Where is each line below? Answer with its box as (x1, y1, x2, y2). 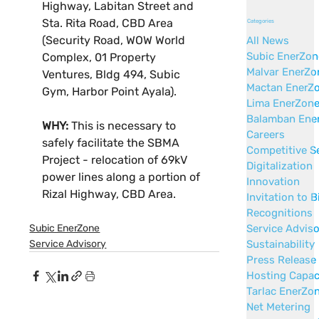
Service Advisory (29, 238, 107, 251)
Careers (246, 127, 286, 141)
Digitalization (246, 159, 313, 172)
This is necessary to (68, 119, 179, 133)
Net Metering (246, 300, 311, 313)
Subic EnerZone (29, 222, 100, 235)
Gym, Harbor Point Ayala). (42, 85, 177, 99)
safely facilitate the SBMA (42, 136, 183, 150)
